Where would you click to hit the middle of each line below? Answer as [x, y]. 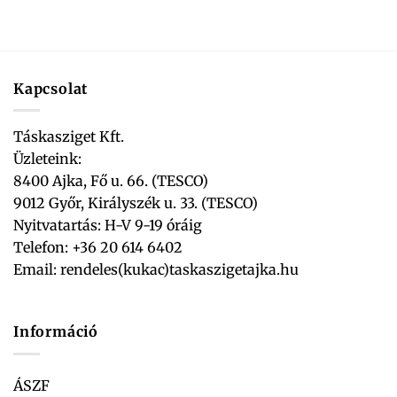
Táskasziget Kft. [69, 137]
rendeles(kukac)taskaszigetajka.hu [178, 270]
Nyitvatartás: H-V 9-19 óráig [108, 226]
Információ [56, 332]
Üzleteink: [47, 159]
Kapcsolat [51, 88]
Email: [35, 270]
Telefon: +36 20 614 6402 [98, 248]
